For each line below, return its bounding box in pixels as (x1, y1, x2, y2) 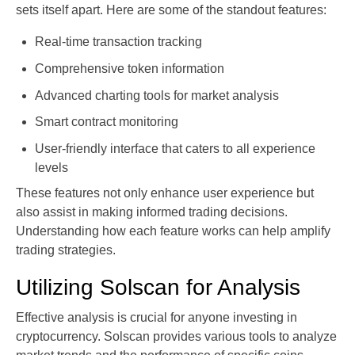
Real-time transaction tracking (35, 35, 202, 49)
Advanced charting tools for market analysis (35, 88, 279, 102)
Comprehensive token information (35, 62, 224, 75)
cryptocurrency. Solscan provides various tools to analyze (16, 329, 337, 343)
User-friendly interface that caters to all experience (35, 141, 315, 155)
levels (35, 160, 68, 174)
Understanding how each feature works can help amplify (16, 223, 330, 238)
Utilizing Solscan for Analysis (16, 274, 300, 300)
